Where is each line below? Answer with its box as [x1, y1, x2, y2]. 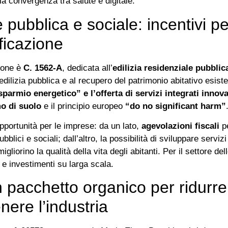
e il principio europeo [41, 100, 125, 111]
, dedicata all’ [62, 62, 112, 73]
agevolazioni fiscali [141, 120, 219, 131]
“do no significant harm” [125, 100, 226, 111]
